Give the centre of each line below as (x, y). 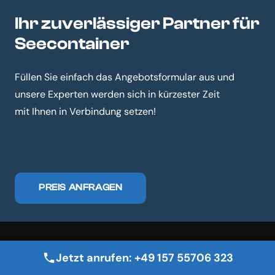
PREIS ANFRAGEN (81, 188)
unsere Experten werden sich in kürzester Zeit (117, 95)
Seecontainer (72, 44)
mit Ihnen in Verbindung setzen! (85, 112)
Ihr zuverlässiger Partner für (137, 24)
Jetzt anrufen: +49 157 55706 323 (144, 258)
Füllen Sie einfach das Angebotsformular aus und (125, 77)
